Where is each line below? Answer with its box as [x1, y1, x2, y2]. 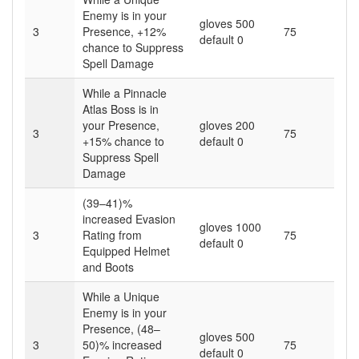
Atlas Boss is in [83, 100, 159, 117]
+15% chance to [83, 132, 164, 149]
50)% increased [83, 336, 162, 353]
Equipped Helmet [83, 242, 170, 259]
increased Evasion [83, 210, 175, 227]
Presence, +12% [83, 22, 166, 39]
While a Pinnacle [83, 84, 167, 101]
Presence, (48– [83, 320, 160, 337]
